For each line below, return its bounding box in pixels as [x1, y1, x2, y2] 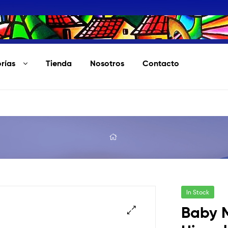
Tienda [46, 58, 72, 68]
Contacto [142, 58, 179, 68]
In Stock [186, 188, 210, 196]
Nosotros [90, 58, 124, 68]
